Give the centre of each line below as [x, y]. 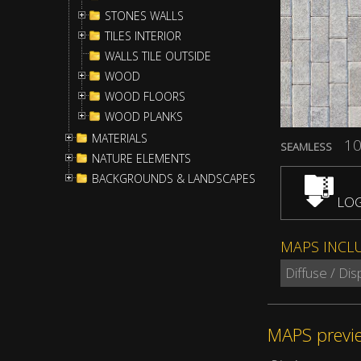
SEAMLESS [306, 147]
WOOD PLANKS [144, 116]
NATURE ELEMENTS [141, 158]
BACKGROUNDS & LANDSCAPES [174, 178]
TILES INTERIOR [143, 36]
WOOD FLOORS [145, 96]
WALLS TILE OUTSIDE [158, 56]
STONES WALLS [144, 16]
